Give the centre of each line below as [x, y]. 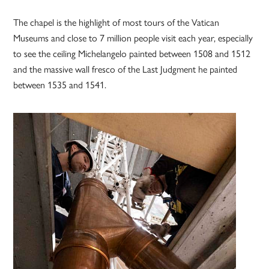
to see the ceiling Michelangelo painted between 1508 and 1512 [132, 53]
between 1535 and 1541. [60, 85]
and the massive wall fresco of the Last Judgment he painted [125, 69]
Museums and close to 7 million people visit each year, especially [133, 38]
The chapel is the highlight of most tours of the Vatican [116, 22]
